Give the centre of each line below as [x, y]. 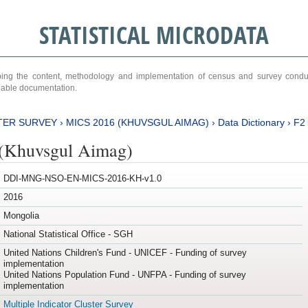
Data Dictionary [251, 122]
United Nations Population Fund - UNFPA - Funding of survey [124, 275]
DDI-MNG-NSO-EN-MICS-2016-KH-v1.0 [82, 179]
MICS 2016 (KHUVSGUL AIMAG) [137, 122]
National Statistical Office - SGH [68, 234]
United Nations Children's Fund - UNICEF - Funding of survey [125, 253]
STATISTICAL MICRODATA [154, 35]
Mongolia [21, 216]
